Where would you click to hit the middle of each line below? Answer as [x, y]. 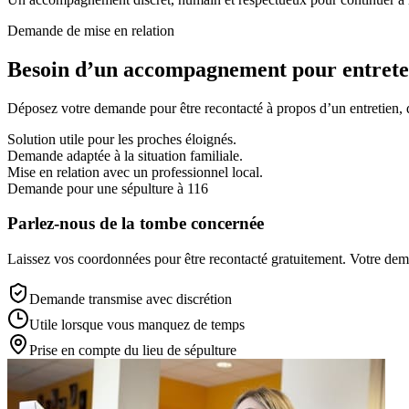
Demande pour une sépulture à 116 [108, 188]
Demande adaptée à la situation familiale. [125, 155]
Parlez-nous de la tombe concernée [136, 224]
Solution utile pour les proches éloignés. [122, 139]
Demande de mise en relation [91, 30]
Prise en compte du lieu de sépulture [133, 351]
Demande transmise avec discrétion [131, 299]
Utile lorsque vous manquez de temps [137, 325]
